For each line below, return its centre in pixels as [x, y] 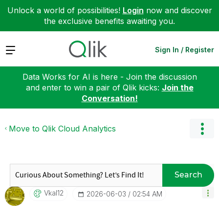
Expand [19, 49]
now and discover [178, 10]
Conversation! [109, 98]
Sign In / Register [185, 49]
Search [188, 175]
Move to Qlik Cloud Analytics [62, 128]
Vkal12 [54, 193]
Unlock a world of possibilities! [65, 10]
